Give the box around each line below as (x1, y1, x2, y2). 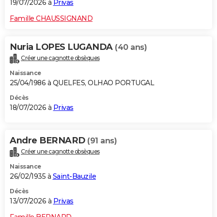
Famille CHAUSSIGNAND (10, 14, 93, 23)
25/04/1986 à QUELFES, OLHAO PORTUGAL (10, 78, 154, 87)
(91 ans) (87, 136, 117, 145)
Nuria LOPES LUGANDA (10, 42, 115, 53)
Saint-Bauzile (52, 171, 96, 181)
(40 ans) (115, 43, 147, 52)
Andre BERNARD (10, 135, 87, 146)
